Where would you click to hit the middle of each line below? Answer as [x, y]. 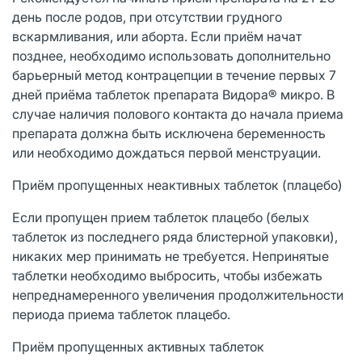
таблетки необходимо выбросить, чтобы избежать [167, 275]
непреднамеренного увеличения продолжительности [178, 295]
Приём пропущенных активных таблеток [138, 346]
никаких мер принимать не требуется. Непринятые [170, 256]
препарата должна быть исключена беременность [169, 133]
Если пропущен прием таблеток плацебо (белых [161, 217]
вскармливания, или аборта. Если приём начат [157, 36]
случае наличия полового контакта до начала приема [178, 114]
